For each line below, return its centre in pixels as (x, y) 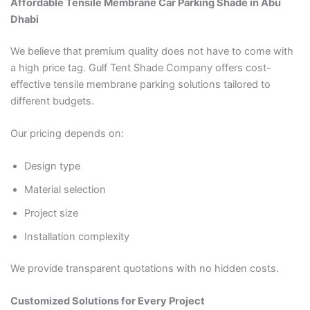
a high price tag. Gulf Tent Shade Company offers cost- (140, 67)
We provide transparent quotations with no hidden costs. (144, 269)
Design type (52, 166)
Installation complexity (76, 237)
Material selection (65, 190)
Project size (51, 213)
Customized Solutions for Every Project (107, 301)
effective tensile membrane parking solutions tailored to (140, 84)
